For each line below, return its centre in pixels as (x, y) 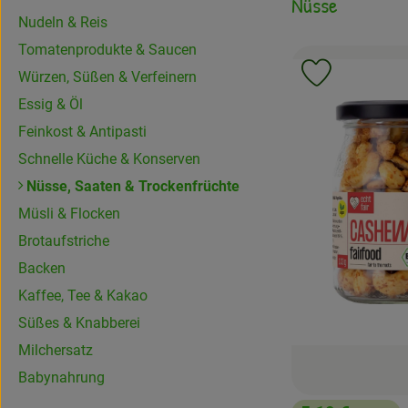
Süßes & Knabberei (79, 323)
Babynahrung (61, 377)
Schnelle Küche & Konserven (109, 159)
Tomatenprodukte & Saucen (107, 50)
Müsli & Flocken (69, 214)
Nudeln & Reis (63, 22)
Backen (42, 268)
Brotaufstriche (64, 241)
